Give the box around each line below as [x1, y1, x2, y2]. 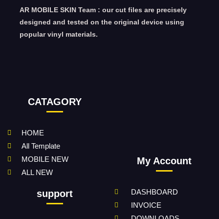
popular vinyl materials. [20, 30, 98, 39]
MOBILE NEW [21, 155, 68, 164]
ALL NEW [21, 168, 53, 177]
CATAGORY [28, 96, 82, 108]
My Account [137, 155, 192, 167]
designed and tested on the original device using [20, 18, 184, 26]
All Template [21, 142, 60, 151]
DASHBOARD [131, 188, 178, 197]
